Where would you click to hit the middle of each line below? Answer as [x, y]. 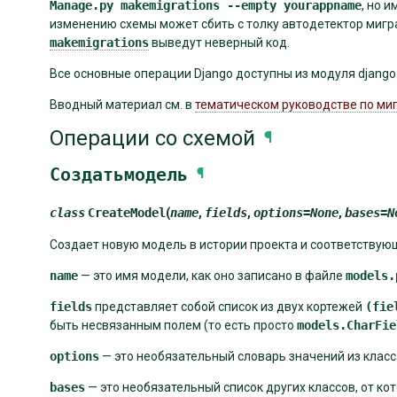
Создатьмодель [119, 174]
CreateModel [127, 212]
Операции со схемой [152, 139]
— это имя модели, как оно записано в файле [212, 275]
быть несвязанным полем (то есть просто [173, 325]
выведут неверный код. [219, 42]
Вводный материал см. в [122, 104]
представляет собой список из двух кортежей [229, 306]
